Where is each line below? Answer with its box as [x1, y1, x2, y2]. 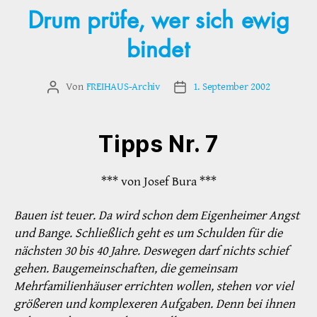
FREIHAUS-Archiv [86, 80, 160, 94]
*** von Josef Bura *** [100, 173, 217, 190]
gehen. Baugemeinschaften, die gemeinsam [14, 260, 237, 277]
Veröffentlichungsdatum [179, 81, 284, 95]
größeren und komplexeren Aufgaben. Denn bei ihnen [14, 295, 295, 312]
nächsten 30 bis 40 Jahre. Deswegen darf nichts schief [14, 242, 289, 259]
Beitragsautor [52, 81, 110, 95]
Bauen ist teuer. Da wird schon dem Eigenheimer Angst [14, 207, 299, 224]
